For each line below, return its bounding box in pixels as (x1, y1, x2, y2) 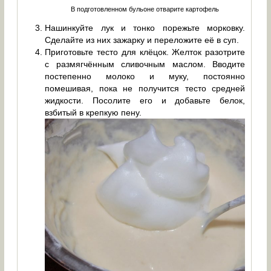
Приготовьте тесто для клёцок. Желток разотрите (45, 47, 246, 57)
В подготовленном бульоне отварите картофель (71, 5, 220, 13)
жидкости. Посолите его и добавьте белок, (45, 95, 246, 105)
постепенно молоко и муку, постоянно (45, 71, 246, 81)
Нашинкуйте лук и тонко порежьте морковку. (45, 22, 246, 33)
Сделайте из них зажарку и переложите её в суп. (45, 34, 240, 45)
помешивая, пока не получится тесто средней (45, 83, 246, 93)
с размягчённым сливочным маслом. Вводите (45, 59, 246, 69)
